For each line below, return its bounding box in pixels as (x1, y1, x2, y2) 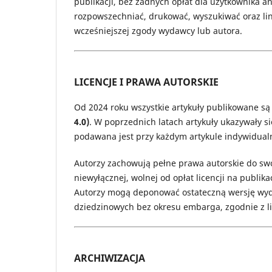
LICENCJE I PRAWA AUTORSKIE (74, 75, 219, 89)
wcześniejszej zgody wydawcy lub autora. (74, 24, 242, 36)
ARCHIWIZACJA (74, 251, 145, 265)
